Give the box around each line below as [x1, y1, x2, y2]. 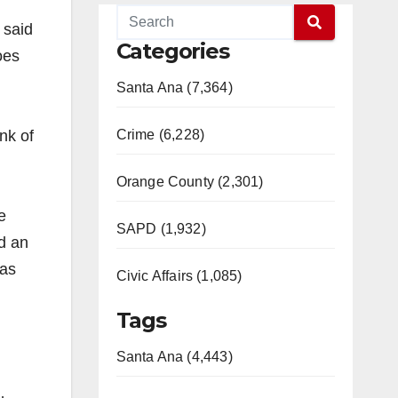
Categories [115, 38, 229, 64]
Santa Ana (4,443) [115, 349, 233, 364]
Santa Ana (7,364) [115, 80, 233, 95]
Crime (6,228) [115, 127, 205, 142]
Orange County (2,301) [115, 174, 264, 189]
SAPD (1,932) [115, 221, 206, 236]
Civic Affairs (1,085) [115, 268, 243, 283]
